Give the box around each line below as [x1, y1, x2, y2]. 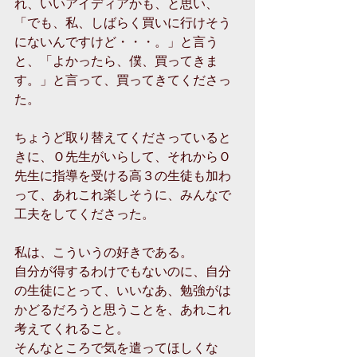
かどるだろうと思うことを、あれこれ [14, 300, 231, 318]
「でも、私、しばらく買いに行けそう [14, 14, 231, 31]
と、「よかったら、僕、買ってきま [14, 52, 218, 69]
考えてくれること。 [14, 320, 132, 337]
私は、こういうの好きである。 [14, 243, 196, 261]
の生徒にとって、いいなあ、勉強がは [14, 281, 231, 299]
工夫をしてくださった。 [14, 205, 158, 222]
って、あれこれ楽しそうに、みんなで [14, 186, 231, 203]
